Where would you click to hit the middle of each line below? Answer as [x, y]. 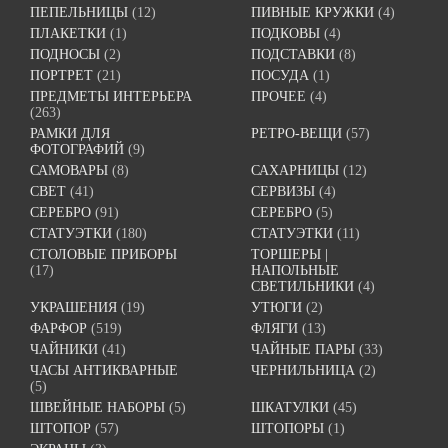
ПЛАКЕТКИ [68, 34]
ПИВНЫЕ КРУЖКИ [313, 13]
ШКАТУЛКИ [290, 408]
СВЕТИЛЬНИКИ [303, 287]
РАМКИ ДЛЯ [70, 134]
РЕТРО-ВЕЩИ [297, 134]
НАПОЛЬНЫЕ [295, 271]
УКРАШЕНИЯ [73, 308]
